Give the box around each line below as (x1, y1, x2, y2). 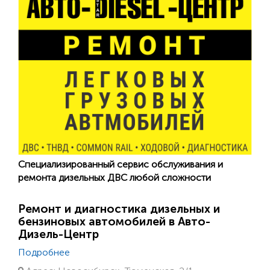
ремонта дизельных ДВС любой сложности (18, 172, 211, 184)
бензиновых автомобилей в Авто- (18, 215, 210, 229)
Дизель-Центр (18, 227, 99, 242)
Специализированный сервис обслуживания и (18, 159, 223, 171)
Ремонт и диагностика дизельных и (18, 202, 220, 216)
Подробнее (18, 246, 70, 259)
